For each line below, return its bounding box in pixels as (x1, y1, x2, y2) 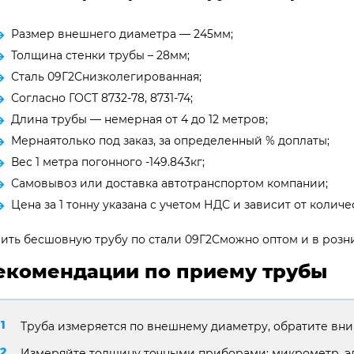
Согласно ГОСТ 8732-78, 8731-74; (11, 90, 193, 105)
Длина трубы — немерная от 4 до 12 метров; (11, 111, 268, 126)
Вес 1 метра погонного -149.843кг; (11, 154, 205, 169)
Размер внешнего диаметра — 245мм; (11, 26, 233, 41)
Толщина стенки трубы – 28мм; (11, 47, 190, 62)
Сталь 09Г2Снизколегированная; (11, 69, 201, 84)
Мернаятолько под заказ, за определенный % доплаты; (11, 133, 330, 148)
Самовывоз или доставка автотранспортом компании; (11, 175, 328, 190)
